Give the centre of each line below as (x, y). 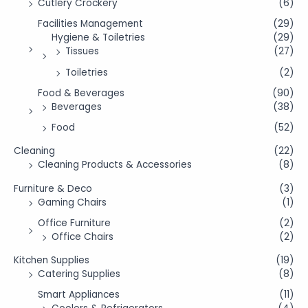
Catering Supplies (79, 274)
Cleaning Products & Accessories (115, 165)
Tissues (82, 52)
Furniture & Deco (53, 188)
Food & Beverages (81, 93)
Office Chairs (82, 236)
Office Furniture (74, 223)
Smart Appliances (79, 295)
